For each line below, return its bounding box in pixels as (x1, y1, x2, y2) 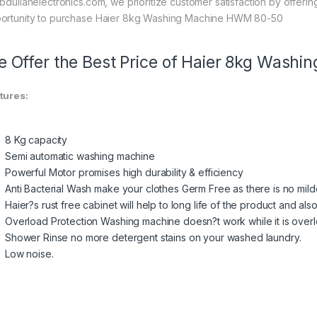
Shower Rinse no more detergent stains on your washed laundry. (5, 231, 301, 244)
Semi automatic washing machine (5, 150, 155, 163)
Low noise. (5, 248, 54, 260)
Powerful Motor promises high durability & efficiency (5, 166, 243, 179)
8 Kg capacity (5, 134, 68, 146)
